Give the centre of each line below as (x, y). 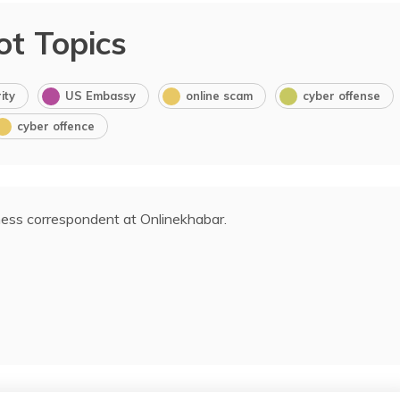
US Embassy (100, 95)
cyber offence (55, 125)
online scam (219, 95)
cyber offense (341, 95)
